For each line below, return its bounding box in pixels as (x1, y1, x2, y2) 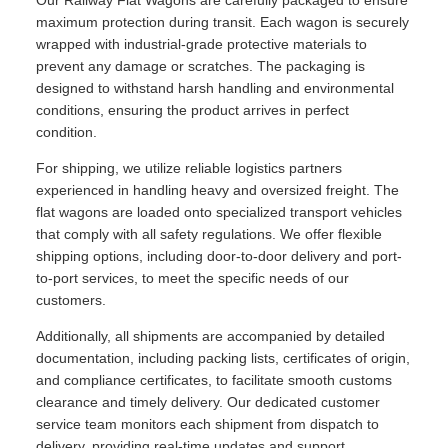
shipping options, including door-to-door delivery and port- (36, 248, 402, 265)
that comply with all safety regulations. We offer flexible (36, 226, 382, 243)
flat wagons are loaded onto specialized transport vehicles (36, 204, 402, 221)
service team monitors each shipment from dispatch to (36, 416, 379, 433)
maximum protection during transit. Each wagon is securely (36, 14, 409, 31)
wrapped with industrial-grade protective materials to (36, 36, 367, 53)
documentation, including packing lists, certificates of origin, (36, 350, 410, 367)
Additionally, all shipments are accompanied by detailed (36, 328, 385, 345)
